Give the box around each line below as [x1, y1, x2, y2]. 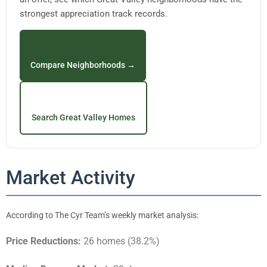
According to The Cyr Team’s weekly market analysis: [6, 210, 198, 220]
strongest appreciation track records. [20, 8, 167, 19]
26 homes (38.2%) [81, 235, 160, 247]
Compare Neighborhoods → [30, 60, 135, 70]
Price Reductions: [6, 235, 81, 247]
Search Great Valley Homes [32, 112, 135, 122]
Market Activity [6, 166, 135, 189]
